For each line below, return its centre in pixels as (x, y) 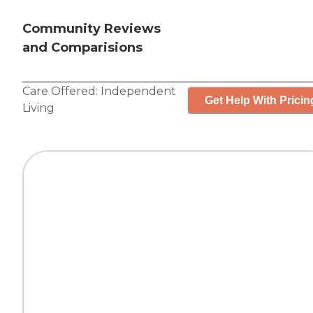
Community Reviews (92, 29)
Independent (138, 92)
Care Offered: (61, 92)
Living (38, 108)
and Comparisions (82, 48)
